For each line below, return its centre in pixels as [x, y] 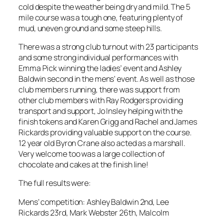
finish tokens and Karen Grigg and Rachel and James [108, 122]
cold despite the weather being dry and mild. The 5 [104, 7]
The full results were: [55, 183]
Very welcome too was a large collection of [92, 154]
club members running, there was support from [99, 90]
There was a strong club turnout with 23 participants [108, 47]
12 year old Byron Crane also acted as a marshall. [102, 143]
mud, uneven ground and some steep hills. [90, 28]
